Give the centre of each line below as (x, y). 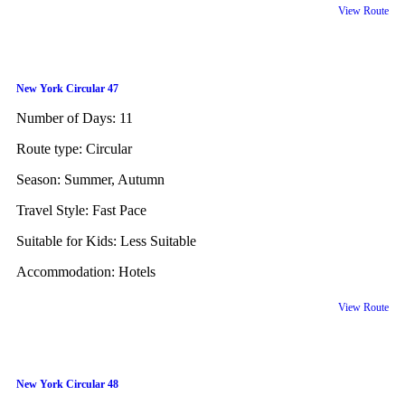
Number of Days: (68, 118)
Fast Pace (119, 210)
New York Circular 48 (67, 385)
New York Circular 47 (67, 88)
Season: (40, 179)
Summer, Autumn (114, 179)
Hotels (137, 271)
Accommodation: (67, 271)
